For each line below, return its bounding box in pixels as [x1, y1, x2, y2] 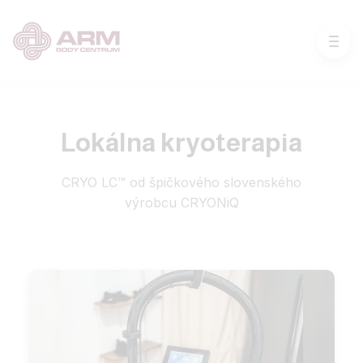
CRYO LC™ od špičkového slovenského [62, 174, 301, 191]
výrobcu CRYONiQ [124, 194, 239, 211]
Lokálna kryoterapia [61, 128, 302, 158]
